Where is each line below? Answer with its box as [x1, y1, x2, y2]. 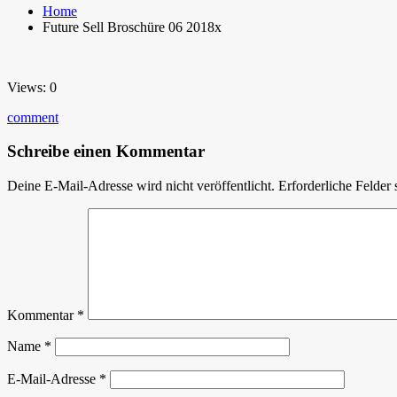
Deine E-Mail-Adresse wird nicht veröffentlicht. [7, 178, 275, 194]
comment [7, 109, 58, 125]
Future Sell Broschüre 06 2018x [43, 19, 222, 35]
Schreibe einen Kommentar [7, 142, 205, 161]
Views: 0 [7, 79, 57, 95]
